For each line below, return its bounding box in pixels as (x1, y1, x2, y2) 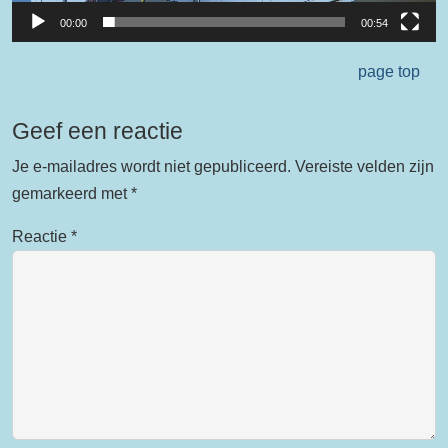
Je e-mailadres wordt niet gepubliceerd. (12, 157, 291, 175)
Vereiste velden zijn (295, 157, 434, 175)
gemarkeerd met (12, 184, 131, 202)
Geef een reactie (12, 117, 183, 144)
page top (358, 62, 420, 80)
